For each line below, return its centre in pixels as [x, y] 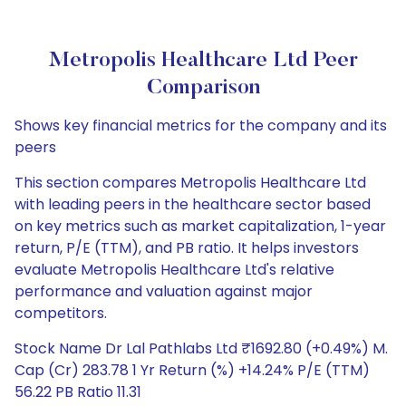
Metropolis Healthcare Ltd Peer [203, 61]
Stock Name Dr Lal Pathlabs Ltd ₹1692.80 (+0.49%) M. [201, 348]
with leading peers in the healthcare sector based [193, 204]
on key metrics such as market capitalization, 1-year [200, 226]
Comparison [203, 88]
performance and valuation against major [164, 291]
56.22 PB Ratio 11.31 [78, 392]
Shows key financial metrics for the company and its [201, 126]
